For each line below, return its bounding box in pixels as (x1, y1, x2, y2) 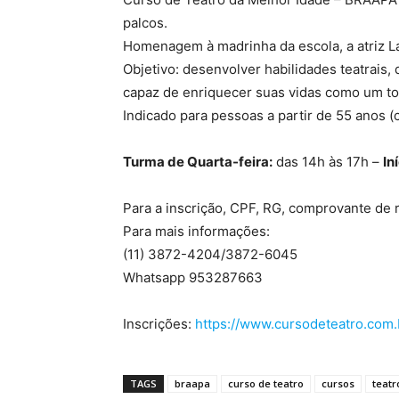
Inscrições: (123, 315, 195, 333)
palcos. (123, 14, 167, 32)
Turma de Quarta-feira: (123, 153, 273, 171)
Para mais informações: (123, 223, 270, 240)
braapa (175, 377, 210, 391)
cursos (322, 377, 354, 391)
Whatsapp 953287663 (123, 269, 263, 287)
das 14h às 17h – (273, 153, 383, 171)
